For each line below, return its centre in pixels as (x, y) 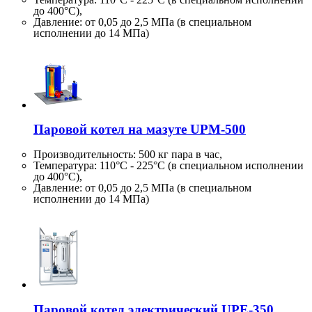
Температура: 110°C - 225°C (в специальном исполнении (169, 166)
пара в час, (195, 155)
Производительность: (86, 155)
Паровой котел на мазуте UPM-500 (140, 130)
